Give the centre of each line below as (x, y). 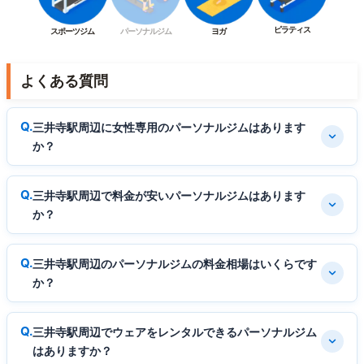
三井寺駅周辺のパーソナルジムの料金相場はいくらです (175, 263)
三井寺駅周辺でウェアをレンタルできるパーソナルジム (175, 331)
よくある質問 (64, 80)
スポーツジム (72, 30)
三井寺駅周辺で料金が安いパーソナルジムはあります (169, 195)
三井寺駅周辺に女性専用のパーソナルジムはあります (169, 127)
